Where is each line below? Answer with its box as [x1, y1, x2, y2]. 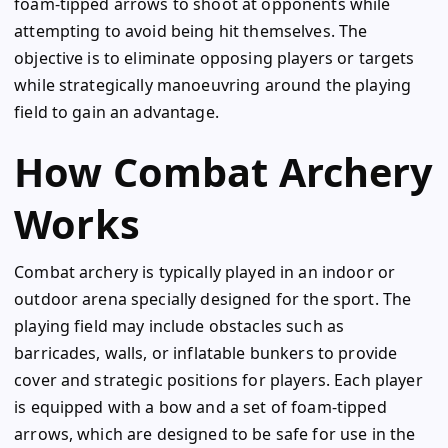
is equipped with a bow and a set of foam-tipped [14, 396, 387, 419]
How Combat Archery [14, 145, 434, 200]
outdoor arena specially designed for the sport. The [14, 288, 412, 311]
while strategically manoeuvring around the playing [14, 74, 412, 97]
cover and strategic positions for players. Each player [14, 369, 423, 392]
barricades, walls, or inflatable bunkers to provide [14, 342, 398, 365]
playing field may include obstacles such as [14, 315, 345, 338]
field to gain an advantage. [14, 101, 219, 124]
